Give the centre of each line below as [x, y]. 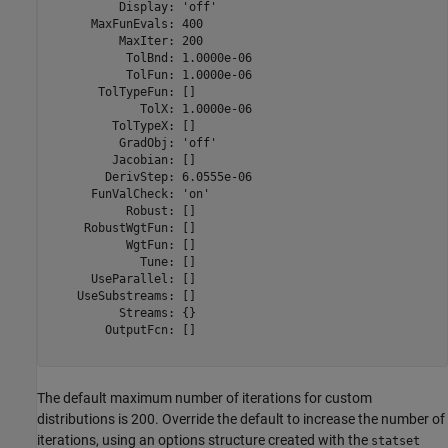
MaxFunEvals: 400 [125, 23]
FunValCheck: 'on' [129, 193]
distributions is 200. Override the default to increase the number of [241, 419]
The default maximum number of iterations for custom [204, 398]
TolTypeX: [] [122, 125]
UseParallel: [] [122, 278]
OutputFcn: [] [122, 329]
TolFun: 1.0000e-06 [150, 74]
